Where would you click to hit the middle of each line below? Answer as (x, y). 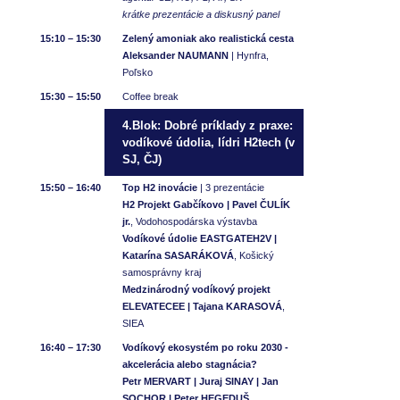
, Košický (254, 255)
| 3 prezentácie (231, 187)
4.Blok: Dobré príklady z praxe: (208, 125)
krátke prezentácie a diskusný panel (201, 14)
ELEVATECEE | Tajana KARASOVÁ (202, 306)
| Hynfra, (249, 55)
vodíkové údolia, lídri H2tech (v (208, 142)
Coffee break (150, 96)
